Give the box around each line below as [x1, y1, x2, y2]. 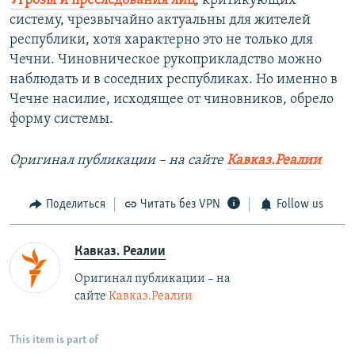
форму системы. [10, 112, 113, 128]
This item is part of [10, 334, 98, 346]
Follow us [276, 198, 323, 212]
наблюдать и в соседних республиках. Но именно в [10, 72, 338, 88]
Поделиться [45, 198, 105, 212]
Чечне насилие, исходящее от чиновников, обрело [10, 92, 334, 108]
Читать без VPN [140, 198, 220, 212]
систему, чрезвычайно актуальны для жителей [10, 13, 311, 29]
